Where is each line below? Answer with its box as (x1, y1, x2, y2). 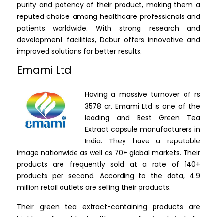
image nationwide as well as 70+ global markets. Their (17, 148, 200, 158)
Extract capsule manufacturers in (85, 124, 200, 135)
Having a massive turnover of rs (85, 90, 200, 100)
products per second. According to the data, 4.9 (17, 171, 200, 181)
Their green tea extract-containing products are (17, 202, 200, 212)
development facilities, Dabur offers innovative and (17, 35, 200, 45)
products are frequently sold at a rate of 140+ (17, 159, 200, 170)
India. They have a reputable (85, 136, 200, 146)
